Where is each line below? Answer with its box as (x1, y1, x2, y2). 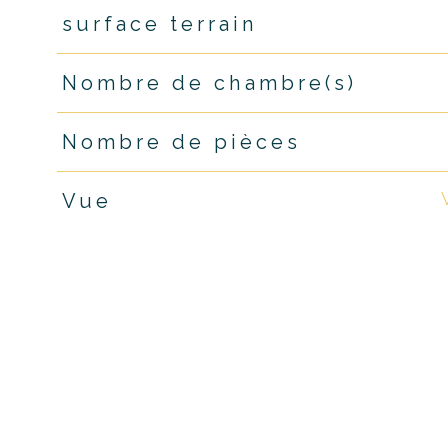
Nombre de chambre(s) (61, 71, 357, 96)
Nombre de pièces (61, 129, 301, 154)
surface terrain (61, 12, 258, 37)
